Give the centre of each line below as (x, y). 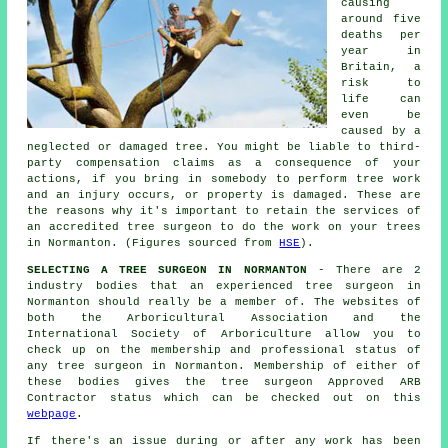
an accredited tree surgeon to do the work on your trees (224, 226)
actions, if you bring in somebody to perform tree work (224, 178)
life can (381, 98)
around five (381, 18)
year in (381, 50)
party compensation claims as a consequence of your (224, 162)
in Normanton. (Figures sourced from (153, 242)
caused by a (381, 130)
